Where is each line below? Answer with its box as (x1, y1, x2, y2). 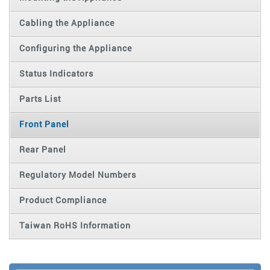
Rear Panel (19, 145, 66, 154)
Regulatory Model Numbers (19, 171, 136, 180)
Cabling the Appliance (19, 19, 115, 28)
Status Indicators (19, 69, 93, 78)
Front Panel (19, 120, 69, 129)
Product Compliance (19, 196, 107, 205)
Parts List (19, 95, 61, 104)
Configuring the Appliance (19, 44, 132, 53)
